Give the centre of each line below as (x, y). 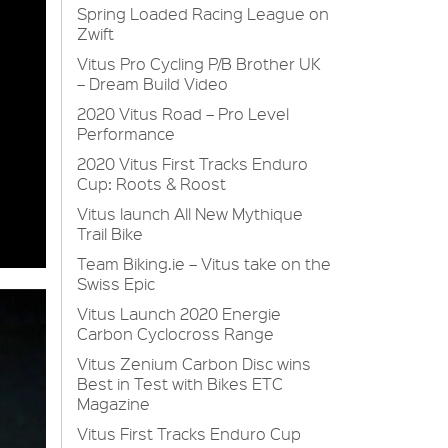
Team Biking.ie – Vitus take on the (204, 263)
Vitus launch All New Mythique (190, 213)
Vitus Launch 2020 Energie (179, 313)
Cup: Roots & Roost (151, 183)
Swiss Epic (116, 283)
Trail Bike (110, 233)
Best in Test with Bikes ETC (180, 383)
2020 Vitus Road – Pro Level (183, 113)
